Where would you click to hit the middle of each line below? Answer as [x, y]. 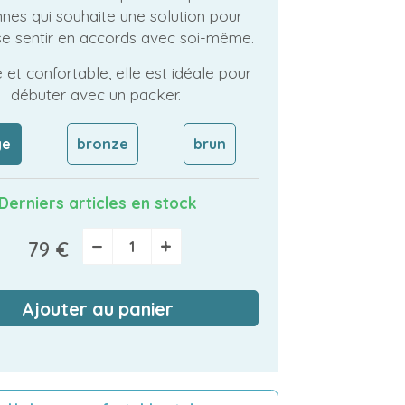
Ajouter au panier [98, 308]
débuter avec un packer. [98, 94]
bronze [102, 143]
